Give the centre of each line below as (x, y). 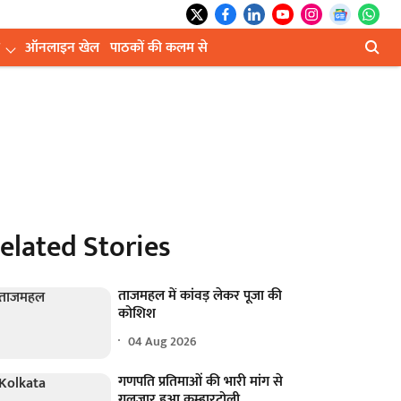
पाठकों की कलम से (159, 48)
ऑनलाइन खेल (62, 48)
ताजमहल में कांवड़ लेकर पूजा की (200, 296)
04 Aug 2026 (163, 341)
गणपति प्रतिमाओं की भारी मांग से (201, 382)
